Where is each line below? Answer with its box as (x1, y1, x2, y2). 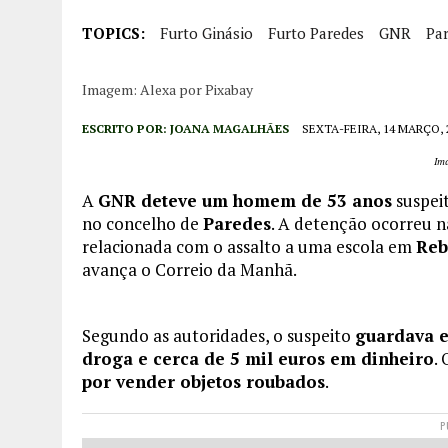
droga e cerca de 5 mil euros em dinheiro (82, 347, 434, 371)
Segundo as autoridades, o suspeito (82, 324, 355, 348)
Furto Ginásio (160, 23, 253, 43)
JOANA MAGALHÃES (170, 121, 289, 136)
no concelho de (82, 212, 203, 236)
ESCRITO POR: (82, 121, 170, 136)
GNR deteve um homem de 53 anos (98, 189, 392, 213)
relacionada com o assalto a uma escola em (82, 235, 416, 259)
